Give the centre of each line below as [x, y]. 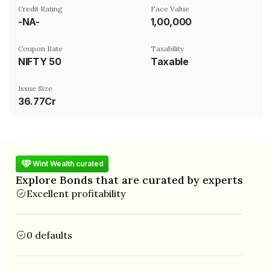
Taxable [170, 61]
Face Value [170, 8]
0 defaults [49, 235]
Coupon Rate [40, 48]
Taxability [167, 48]
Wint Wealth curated [68, 164]
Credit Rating [40, 8]
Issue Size [35, 88]
